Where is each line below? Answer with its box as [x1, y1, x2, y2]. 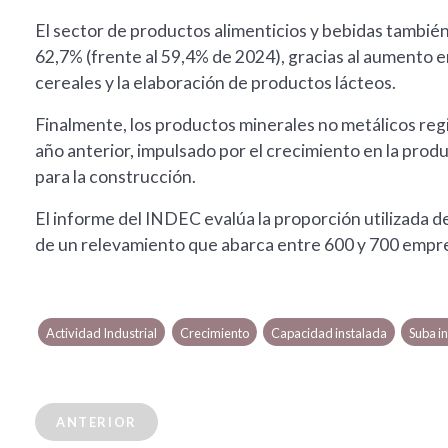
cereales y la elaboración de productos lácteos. [35, 72, 396, 94]
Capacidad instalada [270, 325, 387, 342]
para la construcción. [35, 166, 196, 188]
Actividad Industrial [46, 325, 158, 342]
